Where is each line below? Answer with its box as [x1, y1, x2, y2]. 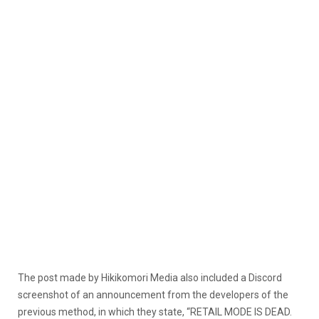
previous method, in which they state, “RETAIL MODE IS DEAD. [18, 305, 292, 318]
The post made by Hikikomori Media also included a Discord [18, 271, 282, 283]
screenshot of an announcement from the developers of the [18, 288, 288, 300]
